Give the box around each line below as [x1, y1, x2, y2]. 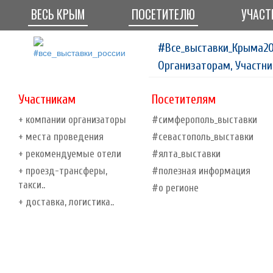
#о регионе [152, 182, 199, 194]
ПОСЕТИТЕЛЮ [131, 5, 195, 23]
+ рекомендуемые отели [18, 147, 121, 160]
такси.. [18, 179, 45, 191]
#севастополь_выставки [152, 130, 253, 143]
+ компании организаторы [18, 113, 126, 126]
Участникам [18, 91, 76, 107]
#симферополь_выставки [152, 113, 257, 126]
